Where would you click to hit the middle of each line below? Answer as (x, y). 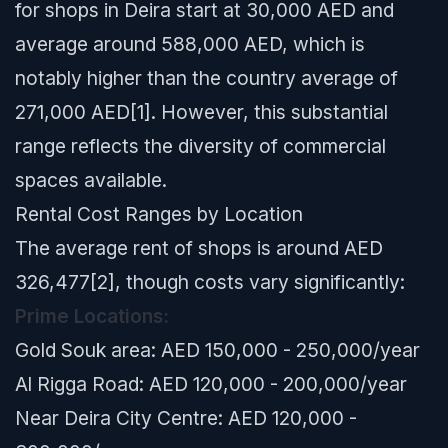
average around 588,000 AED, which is (190, 44)
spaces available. (91, 180)
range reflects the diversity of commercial (200, 146)
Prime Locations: (92, 316)
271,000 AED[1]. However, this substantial (201, 112)
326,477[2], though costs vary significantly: (210, 282)
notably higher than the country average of (206, 78)
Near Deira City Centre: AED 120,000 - (186, 418)
